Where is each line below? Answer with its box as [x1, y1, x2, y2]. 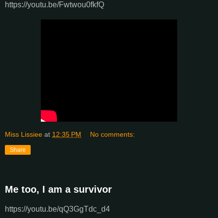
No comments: [90, 130, 135, 138]
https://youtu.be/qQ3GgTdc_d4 [5, 205, 110, 214]
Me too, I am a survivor [5, 183, 112, 195]
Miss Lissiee [5, 130, 42, 138]
